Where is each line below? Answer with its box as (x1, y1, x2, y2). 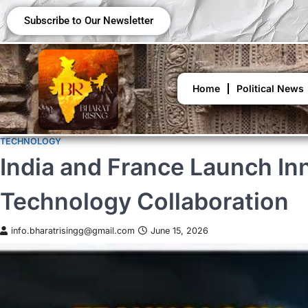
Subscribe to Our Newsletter (24, 14, 153, 27)
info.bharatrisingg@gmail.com (11, 225, 135, 236)
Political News (236, 82, 305, 95)
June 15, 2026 (151, 225, 208, 236)
